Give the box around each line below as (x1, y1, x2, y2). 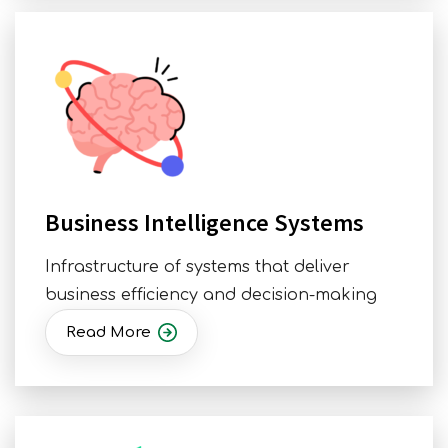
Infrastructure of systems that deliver (45, 258, 350, 277)
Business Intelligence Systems (45, 207, 364, 239)
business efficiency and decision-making (45, 286, 377, 305)
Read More (66, 324, 151, 342)
